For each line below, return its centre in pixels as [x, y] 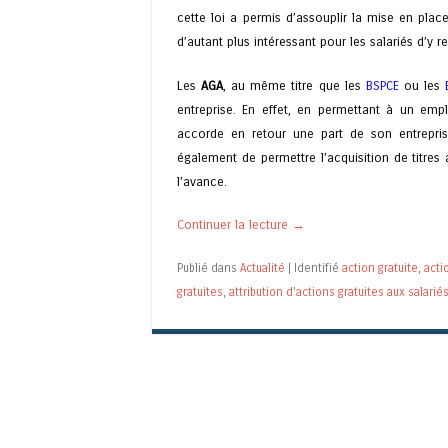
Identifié [318, 267]
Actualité [262, 267]
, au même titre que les [294, 85]
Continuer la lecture [234, 224]
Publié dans [208, 267]
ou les [422, 85]
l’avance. [202, 181]
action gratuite [380, 267]
